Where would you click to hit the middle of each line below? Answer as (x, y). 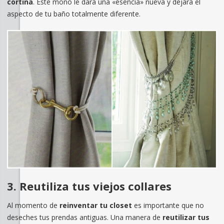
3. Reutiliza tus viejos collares (89, 186)
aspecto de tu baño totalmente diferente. (73, 13)
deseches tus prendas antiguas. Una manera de (84, 217)
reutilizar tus (186, 217)
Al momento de (33, 205)
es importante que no (169, 205)
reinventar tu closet (96, 205)
